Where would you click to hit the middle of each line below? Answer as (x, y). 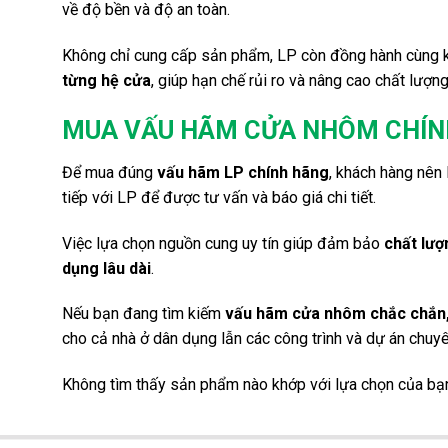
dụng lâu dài (106, 268)
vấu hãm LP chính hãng (243, 172)
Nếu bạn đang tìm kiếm (143, 314)
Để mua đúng (109, 172)
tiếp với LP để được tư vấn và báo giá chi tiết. (219, 197)
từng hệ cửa (106, 81)
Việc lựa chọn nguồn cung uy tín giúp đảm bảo (223, 243)
